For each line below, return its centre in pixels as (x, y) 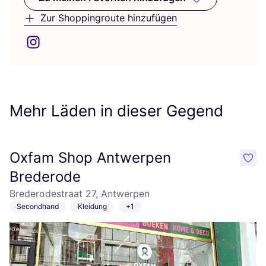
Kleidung (92, 206)
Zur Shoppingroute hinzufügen (109, 18)
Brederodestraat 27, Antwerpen (80, 194)
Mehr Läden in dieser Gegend (116, 111)
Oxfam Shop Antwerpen (90, 158)
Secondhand (38, 206)
